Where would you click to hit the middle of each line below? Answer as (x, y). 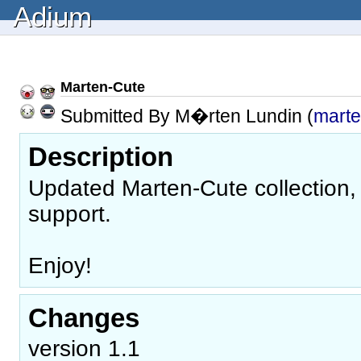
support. (70, 214)
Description (101, 157)
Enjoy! (60, 265)
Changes (84, 317)
